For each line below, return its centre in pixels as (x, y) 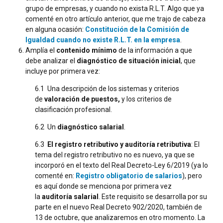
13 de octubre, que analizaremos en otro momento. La (120, 217)
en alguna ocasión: (55, 29)
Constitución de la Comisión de (137, 29)
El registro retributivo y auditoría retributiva (119, 144)
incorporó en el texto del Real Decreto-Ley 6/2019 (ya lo (121, 165)
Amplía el (41, 50)
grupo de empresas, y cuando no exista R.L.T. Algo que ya (115, 8)
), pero (192, 175)
